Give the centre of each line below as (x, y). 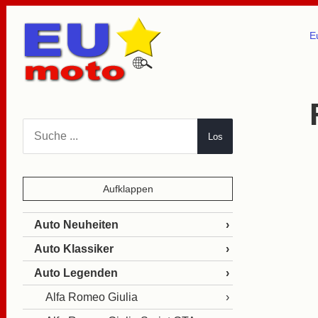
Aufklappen (128, 189)
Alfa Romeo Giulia (92, 297)
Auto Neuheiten (76, 225)
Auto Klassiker (74, 249)
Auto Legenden (76, 273)
